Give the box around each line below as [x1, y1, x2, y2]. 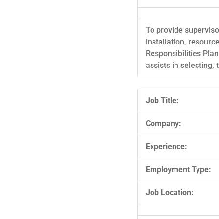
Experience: [146, 141, 187, 151]
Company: [146, 118, 181, 128]
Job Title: [146, 95, 179, 105]
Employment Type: [146, 164, 211, 174]
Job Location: [146, 187, 194, 197]
